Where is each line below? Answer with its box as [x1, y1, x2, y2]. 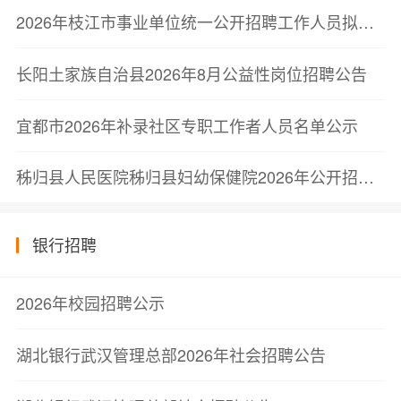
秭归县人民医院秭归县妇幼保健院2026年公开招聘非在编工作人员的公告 [357, 165, 374, 189]
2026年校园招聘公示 [15, 290, 165, 314]
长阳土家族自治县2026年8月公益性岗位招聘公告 [15, 61, 367, 85]
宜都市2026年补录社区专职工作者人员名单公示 [15, 113, 358, 137]
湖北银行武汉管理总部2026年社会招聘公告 [15, 342, 326, 366]
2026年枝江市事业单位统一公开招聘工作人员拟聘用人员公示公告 [357, 9, 374, 33]
